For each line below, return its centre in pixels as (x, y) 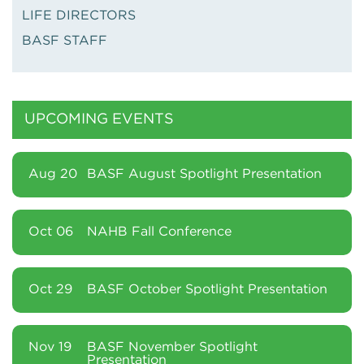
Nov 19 (50, 347)
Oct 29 (50, 290)
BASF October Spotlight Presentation (207, 290)
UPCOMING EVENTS (99, 119)
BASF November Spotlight (172, 347)
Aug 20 (53, 174)
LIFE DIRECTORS (79, 16)
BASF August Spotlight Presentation (204, 174)
